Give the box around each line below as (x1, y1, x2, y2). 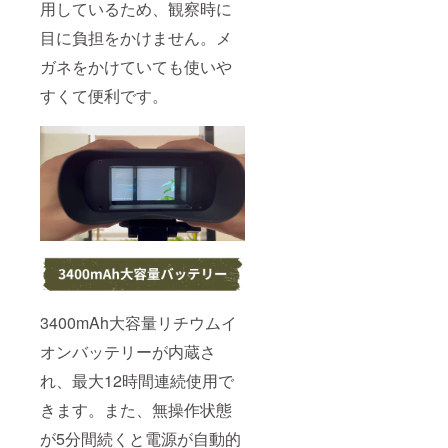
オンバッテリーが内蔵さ (40, 340, 216, 364)
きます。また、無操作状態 (40, 398, 232, 422)
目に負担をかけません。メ (40, 25, 232, 49)
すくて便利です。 (40, 83, 168, 107)
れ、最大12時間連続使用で (40, 369, 234, 393)
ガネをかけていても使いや (40, 54, 232, 78)
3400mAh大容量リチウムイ (40, 311, 237, 335)
